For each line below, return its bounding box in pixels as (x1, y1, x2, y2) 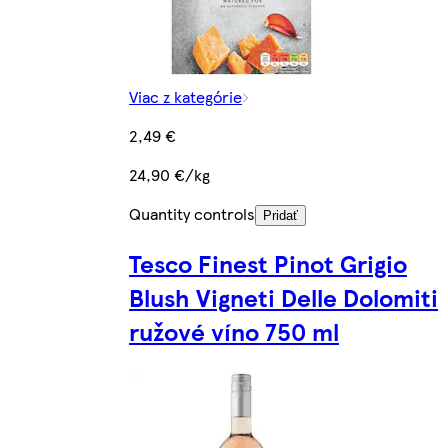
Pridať (263, 208, 298, 224)
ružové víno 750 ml (129, 314, 339, 349)
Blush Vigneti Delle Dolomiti (129, 280, 438, 315)
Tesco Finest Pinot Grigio (129, 246, 407, 281)
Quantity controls (129, 202, 255, 226)
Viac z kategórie (129, 85, 242, 109)
